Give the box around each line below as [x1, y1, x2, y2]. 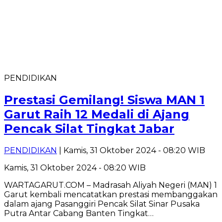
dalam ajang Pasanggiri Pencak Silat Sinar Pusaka [4, 199, 200, 209]
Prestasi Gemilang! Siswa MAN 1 [4, 92, 205, 107]
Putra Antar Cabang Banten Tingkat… [4, 208, 154, 218]
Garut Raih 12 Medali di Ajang [4, 107, 189, 121]
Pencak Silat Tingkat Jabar [4, 121, 174, 136]
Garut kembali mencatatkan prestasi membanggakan [4, 189, 218, 199]
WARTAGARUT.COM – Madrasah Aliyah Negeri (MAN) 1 [4, 180, 217, 190]
